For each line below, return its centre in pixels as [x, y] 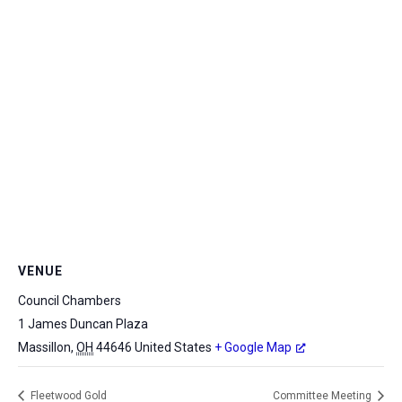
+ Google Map [253, 347]
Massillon [44, 347]
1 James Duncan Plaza [83, 323]
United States [173, 347]
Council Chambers [70, 300]
